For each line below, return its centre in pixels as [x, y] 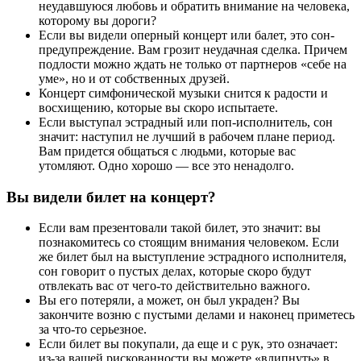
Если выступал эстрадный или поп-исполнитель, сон [186, 122]
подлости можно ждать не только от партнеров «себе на [193, 64]
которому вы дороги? [98, 20]
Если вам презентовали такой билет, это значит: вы [180, 228]
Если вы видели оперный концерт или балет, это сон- [187, 35]
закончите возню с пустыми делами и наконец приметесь [197, 315]
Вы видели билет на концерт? [111, 197]
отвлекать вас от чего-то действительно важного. [174, 286]
